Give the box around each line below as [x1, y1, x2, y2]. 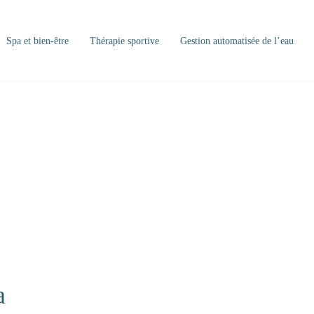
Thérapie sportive [90, 36, 159, 47]
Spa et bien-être [6, 36, 69, 47]
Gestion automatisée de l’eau [180, 36, 294, 47]
